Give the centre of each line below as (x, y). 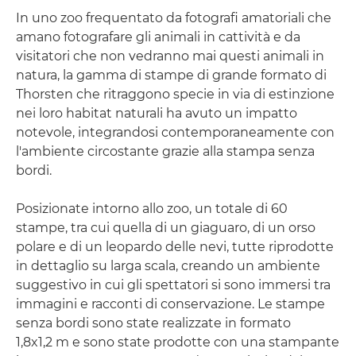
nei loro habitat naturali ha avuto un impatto (157, 113)
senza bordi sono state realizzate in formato (153, 323)
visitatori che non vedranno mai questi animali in (170, 56)
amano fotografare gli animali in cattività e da (158, 37)
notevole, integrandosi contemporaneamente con (175, 132)
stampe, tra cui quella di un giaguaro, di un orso (166, 228)
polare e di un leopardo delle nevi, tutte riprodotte (175, 247)
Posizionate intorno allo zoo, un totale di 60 (152, 209)
